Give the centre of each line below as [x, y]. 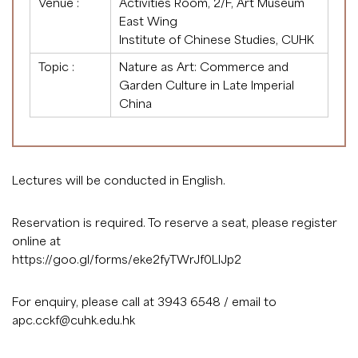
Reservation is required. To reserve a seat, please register [175, 222]
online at [36, 240]
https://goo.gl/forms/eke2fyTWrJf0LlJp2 [127, 259]
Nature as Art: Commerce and [204, 66]
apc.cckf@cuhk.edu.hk [74, 319]
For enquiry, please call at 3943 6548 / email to [144, 301]
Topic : [56, 66]
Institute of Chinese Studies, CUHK [217, 39]
